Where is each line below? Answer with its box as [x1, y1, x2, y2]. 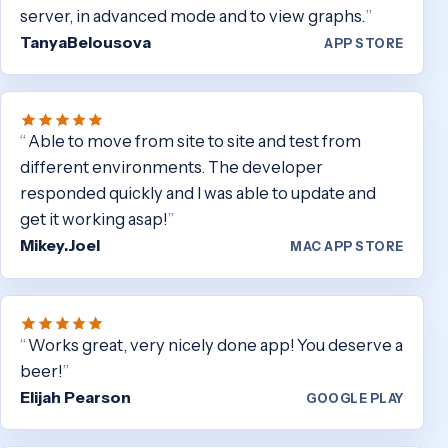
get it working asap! [20, 209, 168, 230]
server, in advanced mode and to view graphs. [20, 6, 366, 27]
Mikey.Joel [20, 235, 101, 256]
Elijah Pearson [20, 386, 132, 407]
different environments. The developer [20, 157, 324, 178]
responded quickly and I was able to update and [20, 183, 377, 204]
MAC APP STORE [290, 239, 404, 255]
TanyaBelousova [20, 32, 152, 53]
